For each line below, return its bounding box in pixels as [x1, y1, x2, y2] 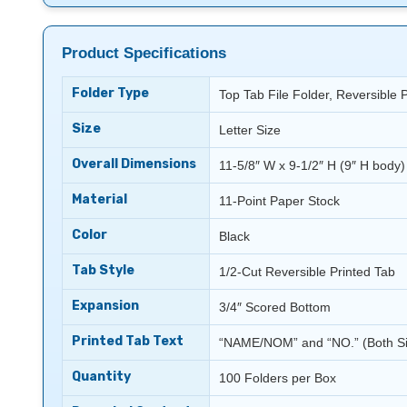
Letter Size [219, 122, 281, 137]
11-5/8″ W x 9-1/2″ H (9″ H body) [219, 157, 405, 173]
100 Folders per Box [219, 370, 336, 385]
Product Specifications [62, 44, 226, 62]
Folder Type [72, 84, 149, 101]
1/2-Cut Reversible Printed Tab [219, 263, 395, 279]
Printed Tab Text [72, 333, 184, 349]
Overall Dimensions [72, 155, 196, 172]
